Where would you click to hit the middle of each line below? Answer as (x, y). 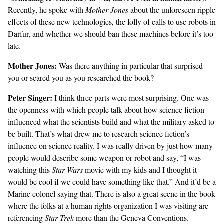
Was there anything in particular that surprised (130, 66)
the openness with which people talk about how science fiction (106, 110)
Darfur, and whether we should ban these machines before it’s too (111, 34)
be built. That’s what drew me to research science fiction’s (99, 134)
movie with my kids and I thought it (140, 170)
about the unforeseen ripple (172, 10)
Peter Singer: (30, 98)
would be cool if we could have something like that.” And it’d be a (112, 182)
